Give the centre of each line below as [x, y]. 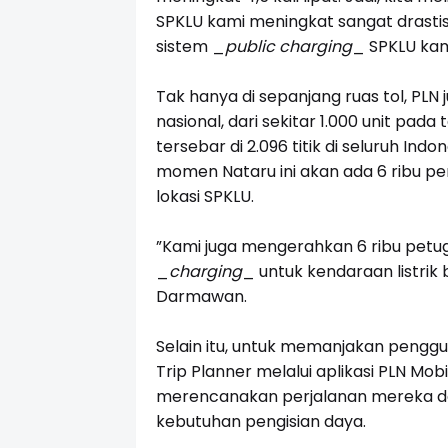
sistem [183, 47]
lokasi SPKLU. [204, 197]
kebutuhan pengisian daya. [260, 422]
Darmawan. [201, 297]
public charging [288, 47]
